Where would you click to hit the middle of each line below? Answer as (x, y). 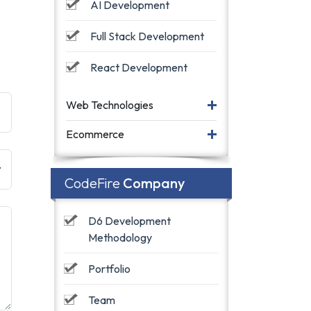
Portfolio (109, 269)
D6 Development (131, 221)
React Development (139, 67)
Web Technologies (110, 105)
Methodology (120, 237)
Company (154, 183)
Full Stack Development (147, 36)
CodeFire (94, 183)
